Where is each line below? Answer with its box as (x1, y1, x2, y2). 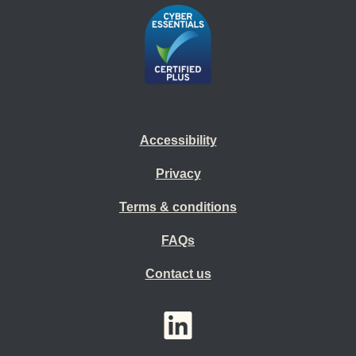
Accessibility (139, 133, 217, 147)
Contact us (145, 267, 211, 281)
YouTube (136, 312, 190, 326)
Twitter (219, 312, 258, 326)
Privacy (155, 167, 201, 180)
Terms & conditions (119, 200, 237, 214)
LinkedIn (177, 312, 230, 326)
